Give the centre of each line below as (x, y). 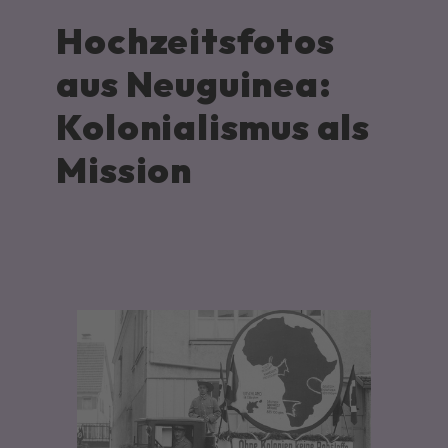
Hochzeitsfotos (195, 41)
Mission (127, 170)
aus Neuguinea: (194, 84)
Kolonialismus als (213, 127)
